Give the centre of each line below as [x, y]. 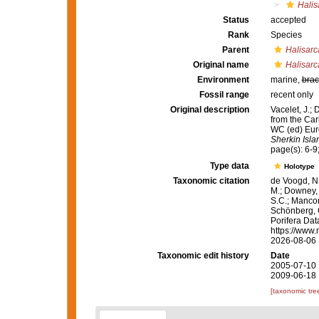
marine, [286, 80]
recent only [292, 95]
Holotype [300, 167]
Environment [223, 80]
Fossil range [224, 95]
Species [286, 35]
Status [236, 20]
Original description [209, 110]
